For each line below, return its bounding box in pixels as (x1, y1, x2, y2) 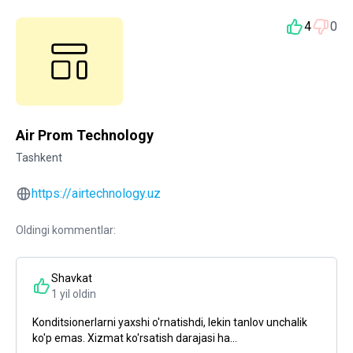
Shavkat (51, 272, 92, 284)
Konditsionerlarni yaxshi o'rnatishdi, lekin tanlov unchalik (32, 316, 307, 329)
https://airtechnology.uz (32, 186, 161, 201)
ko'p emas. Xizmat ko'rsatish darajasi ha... (32, 332, 237, 344)
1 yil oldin (51, 288, 96, 300)
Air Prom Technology (16, 127, 154, 143)
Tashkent (16, 151, 62, 164)
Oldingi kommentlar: (16, 224, 116, 236)
